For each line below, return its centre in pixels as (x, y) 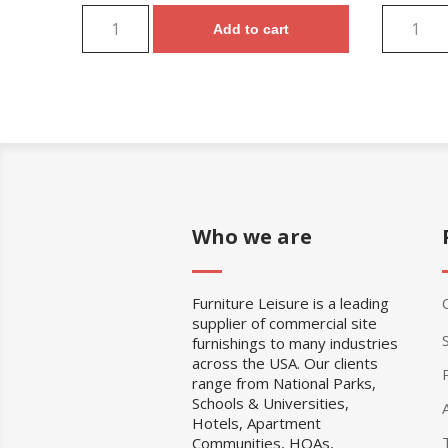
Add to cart (251, 28)
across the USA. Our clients (285, 362)
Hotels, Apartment (256, 422)
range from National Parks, (284, 382)
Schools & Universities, (270, 402)
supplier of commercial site (284, 322)
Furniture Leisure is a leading (290, 302)
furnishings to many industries (295, 342)
